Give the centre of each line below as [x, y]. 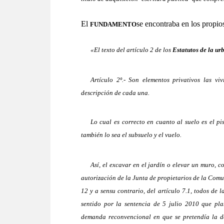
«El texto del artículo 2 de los [131, 50]
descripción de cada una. [115, 92]
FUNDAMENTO [113, 24]
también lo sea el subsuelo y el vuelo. [131, 135]
